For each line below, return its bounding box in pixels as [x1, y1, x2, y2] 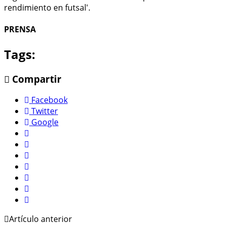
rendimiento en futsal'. [4, 2, 90, 14]
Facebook [31, 94, 68, 106]
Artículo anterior [9, 213, 72, 225]
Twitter [31, 105, 58, 117]
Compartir [10, 72, 62, 85]
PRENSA [4, 24, 36, 35]
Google [31, 117, 59, 128]
